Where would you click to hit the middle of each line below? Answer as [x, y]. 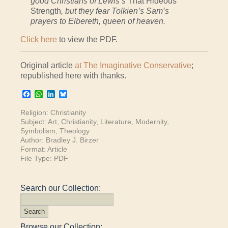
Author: [33, 140]
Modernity [151, 121]
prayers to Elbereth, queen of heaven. [98, 21]
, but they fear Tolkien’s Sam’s [115, 11]
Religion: [35, 112]
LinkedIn [70, 94]
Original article [48, 66]
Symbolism [38, 131]
